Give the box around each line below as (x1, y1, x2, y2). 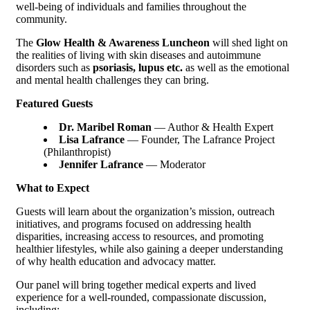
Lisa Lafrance (59, 133, 125, 145)
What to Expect (16, 181, 89, 194)
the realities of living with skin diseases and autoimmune (16, 48, 261, 61)
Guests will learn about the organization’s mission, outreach (16, 205, 275, 217)
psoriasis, (93, 61, 138, 73)
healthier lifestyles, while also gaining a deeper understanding (16, 242, 283, 255)
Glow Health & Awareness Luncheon (36, 36, 210, 48)
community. (16, 12, 67, 25)
